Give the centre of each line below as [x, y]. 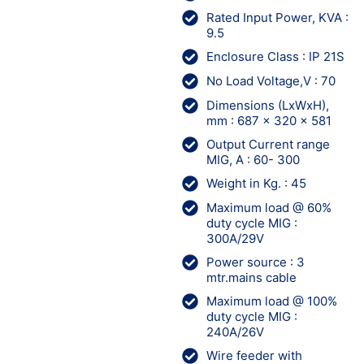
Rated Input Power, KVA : [277, 17]
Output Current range [268, 144]
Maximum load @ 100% [272, 301]
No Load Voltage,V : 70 [271, 81]
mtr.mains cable [251, 277]
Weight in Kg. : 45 [256, 184]
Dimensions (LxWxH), [268, 105]
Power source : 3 [256, 262]
